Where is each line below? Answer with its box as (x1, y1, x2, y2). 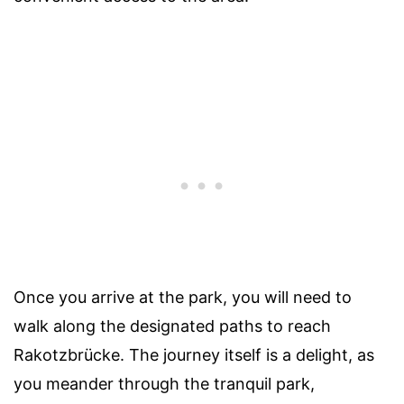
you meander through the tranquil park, (14, 373, 315, 393)
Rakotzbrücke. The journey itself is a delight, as (14, 344, 374, 364)
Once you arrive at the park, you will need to (14, 287, 352, 307)
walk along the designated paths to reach (14, 316, 331, 335)
